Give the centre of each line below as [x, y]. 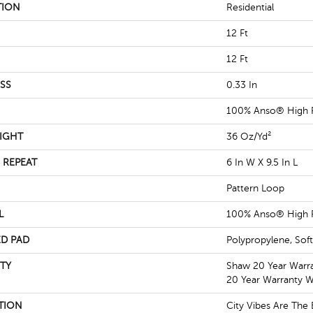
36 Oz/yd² [249, 137]
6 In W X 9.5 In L [262, 162]
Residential [250, 7]
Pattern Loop [255, 188]
